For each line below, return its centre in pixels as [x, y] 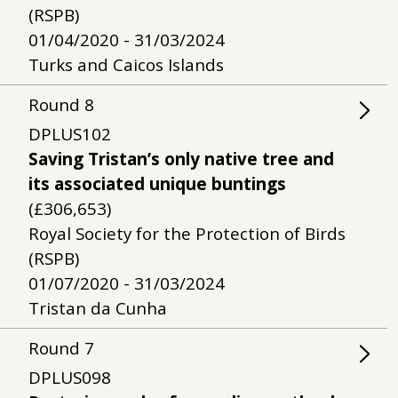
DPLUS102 [70, 134]
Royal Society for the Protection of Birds [187, 234]
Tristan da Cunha [98, 308]
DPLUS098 [70, 378]
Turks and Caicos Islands [126, 65]
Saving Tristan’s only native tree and [181, 159]
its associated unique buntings [157, 184]
